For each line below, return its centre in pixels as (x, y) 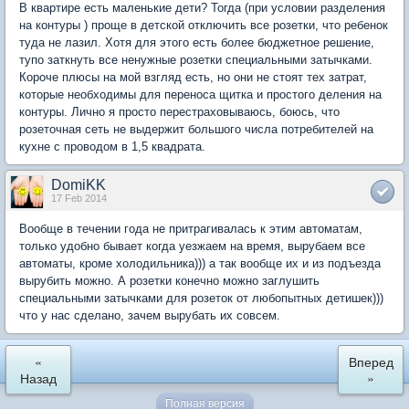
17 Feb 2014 (79, 198)
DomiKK (79, 184)
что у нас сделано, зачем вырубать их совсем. (150, 315)
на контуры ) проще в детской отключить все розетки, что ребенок (204, 25)
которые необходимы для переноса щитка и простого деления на (200, 94)
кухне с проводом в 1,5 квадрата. (112, 146)
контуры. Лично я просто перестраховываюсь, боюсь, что (179, 111)
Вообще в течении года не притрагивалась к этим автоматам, (191, 228)
